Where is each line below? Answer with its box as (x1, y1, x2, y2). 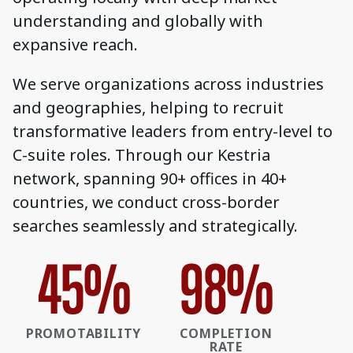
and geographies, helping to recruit (13, 97, 284, 119)
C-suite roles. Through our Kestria (13, 144, 270, 166)
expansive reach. (13, 34, 138, 56)
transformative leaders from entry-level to (13, 121, 333, 143)
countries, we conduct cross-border (13, 191, 280, 214)
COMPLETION (180, 325, 273, 343)
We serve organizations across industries (13, 73, 324, 95)
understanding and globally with (13, 10, 263, 32)
